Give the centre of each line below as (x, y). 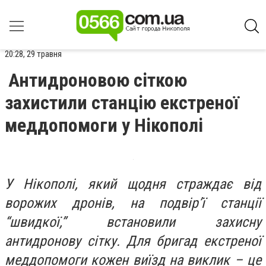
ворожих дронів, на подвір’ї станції (133, 203)
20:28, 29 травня (33, 54)
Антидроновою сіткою (98, 80)
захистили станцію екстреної (122, 103)
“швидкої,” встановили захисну (133, 222)
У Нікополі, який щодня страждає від (133, 184)
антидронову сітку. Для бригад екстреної (133, 241)
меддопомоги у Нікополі (104, 125)
